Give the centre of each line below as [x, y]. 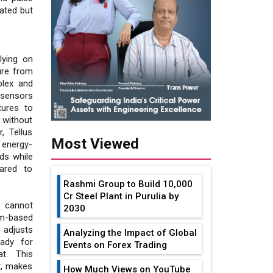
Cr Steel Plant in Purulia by [121, 197]
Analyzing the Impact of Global [130, 233]
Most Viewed [95, 144]
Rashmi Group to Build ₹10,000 [128, 184]
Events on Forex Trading [115, 245]
